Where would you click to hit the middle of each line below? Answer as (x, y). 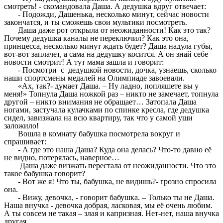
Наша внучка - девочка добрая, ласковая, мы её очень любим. (108, 206)
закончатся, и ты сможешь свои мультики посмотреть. (96, 22)
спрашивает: (25, 142)
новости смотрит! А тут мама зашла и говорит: (84, 62)
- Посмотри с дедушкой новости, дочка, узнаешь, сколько (117, 70)
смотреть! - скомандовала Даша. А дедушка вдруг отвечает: (105, 6)
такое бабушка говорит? (45, 174)
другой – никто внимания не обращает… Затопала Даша (100, 102)
